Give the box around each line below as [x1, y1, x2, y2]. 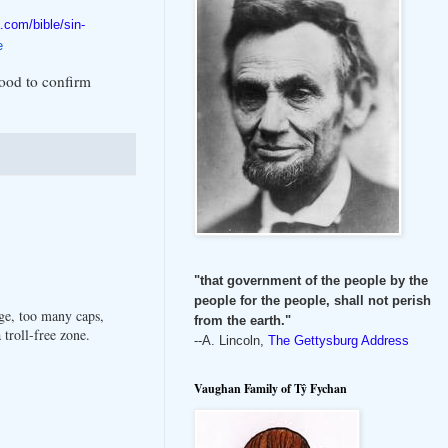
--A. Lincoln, [194, 332, 268, 348]
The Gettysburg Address [268, 332, 409, 348]
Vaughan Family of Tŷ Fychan [194, 379, 347, 397]
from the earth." [194, 312, 291, 328]
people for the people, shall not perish [194, 292, 431, 308]
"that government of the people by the [194, 272, 428, 288]
